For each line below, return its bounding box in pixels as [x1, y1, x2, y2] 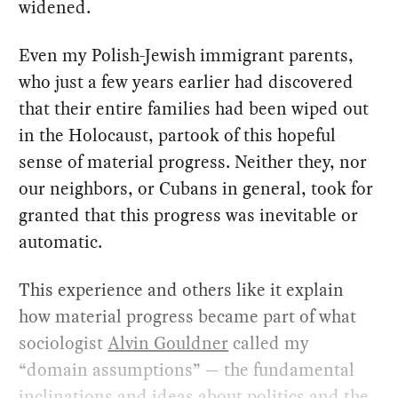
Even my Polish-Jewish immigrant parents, [19, 42, 354, 68]
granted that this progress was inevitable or [19, 202, 359, 227]
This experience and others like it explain [19, 276, 345, 302]
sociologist [19, 330, 108, 355]
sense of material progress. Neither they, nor [19, 148, 368, 174]
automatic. [19, 228, 103, 254]
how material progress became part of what [19, 303, 357, 329]
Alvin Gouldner [107, 330, 229, 355]
